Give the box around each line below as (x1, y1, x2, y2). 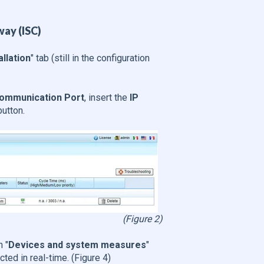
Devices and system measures (8, 239, 146, 251)
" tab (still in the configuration (30, 52, 150, 64)
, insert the (84, 91, 130, 103)
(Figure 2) (123, 213, 163, 225)
